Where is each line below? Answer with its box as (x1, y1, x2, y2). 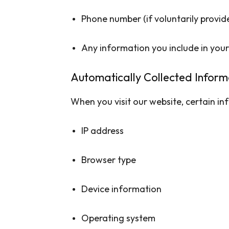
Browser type (81, 153, 136, 166)
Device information (81, 182, 162, 195)
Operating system (81, 212, 155, 224)
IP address (81, 124, 124, 136)
